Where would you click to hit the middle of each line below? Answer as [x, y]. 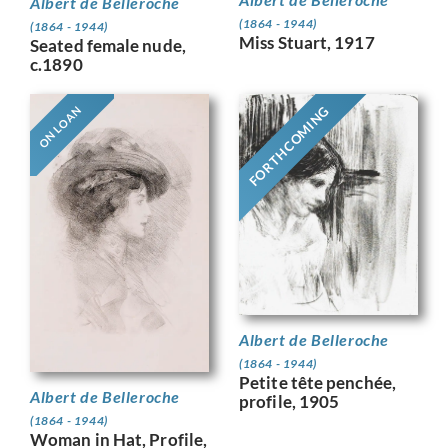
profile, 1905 [289, 402]
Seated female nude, [108, 45]
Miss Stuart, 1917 [307, 43]
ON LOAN [59, 126]
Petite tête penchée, [317, 383]
